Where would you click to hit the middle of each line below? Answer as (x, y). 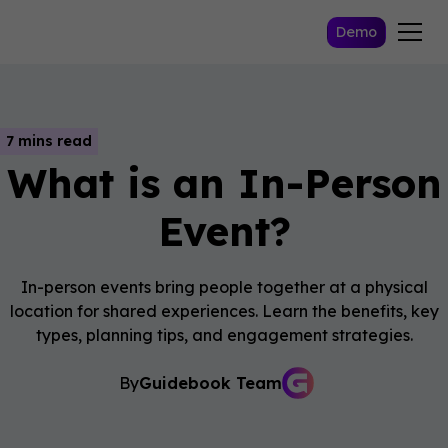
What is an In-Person (224, 183)
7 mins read (49, 141)
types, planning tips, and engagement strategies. (224, 335)
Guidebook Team (210, 383)
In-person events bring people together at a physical (224, 287)
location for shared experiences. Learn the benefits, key (224, 311)
